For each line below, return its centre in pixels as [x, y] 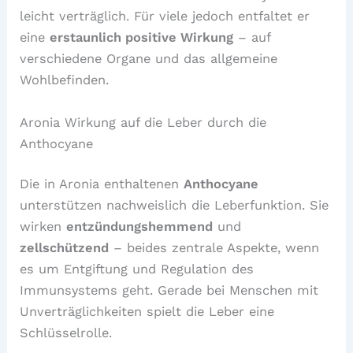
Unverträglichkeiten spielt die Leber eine [147, 312]
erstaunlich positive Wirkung [142, 38]
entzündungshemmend [140, 227]
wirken [43, 227]
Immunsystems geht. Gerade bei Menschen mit [169, 291]
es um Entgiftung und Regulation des [137, 269]
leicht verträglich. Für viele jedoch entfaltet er [165, 17]
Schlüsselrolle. [66, 333]
